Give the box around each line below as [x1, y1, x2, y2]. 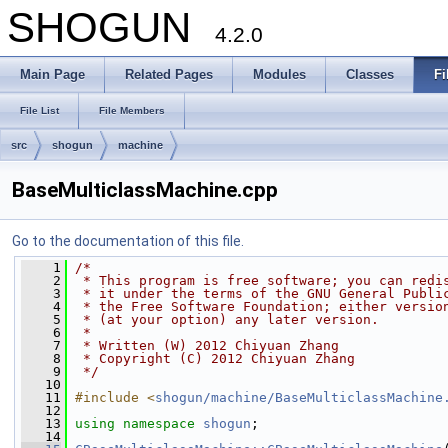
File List [20, 105, 59, 116]
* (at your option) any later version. [75, 312, 379, 327]
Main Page [20, 67, 85, 82]
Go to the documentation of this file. [12, 233, 244, 249]
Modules [253, 67, 306, 82]
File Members [99, 105, 165, 116]
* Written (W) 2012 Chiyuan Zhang [75, 338, 339, 353]
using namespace [75, 416, 203, 431]
